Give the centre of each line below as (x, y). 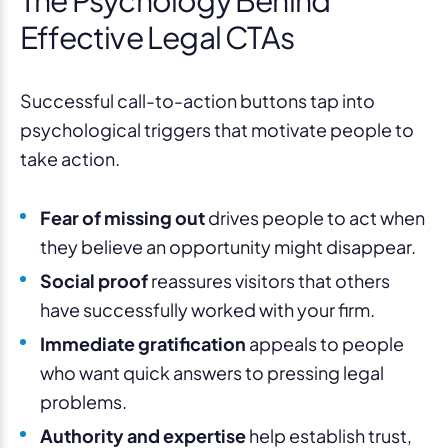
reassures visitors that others (269, 280)
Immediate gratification (143, 343)
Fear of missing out (122, 217)
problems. (85, 401)
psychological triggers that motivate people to (217, 129)
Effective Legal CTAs (157, 36)
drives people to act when (315, 217)
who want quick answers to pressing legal (212, 372)
